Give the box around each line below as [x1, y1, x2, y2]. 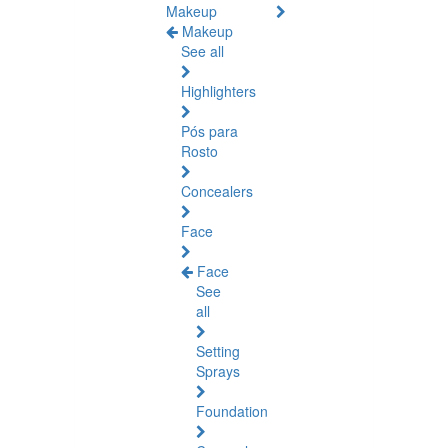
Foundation [196, 401, 268, 421]
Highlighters [181, 81, 256, 101]
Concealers [181, 181, 253, 201]
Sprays [196, 361, 240, 381]
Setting [196, 341, 240, 361]
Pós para [181, 121, 238, 141]
